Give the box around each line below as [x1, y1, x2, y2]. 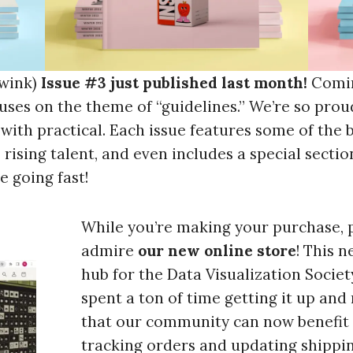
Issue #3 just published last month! [41, 73, 311, 93]
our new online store [138, 241, 296, 261]
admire [81, 241, 138, 261]
